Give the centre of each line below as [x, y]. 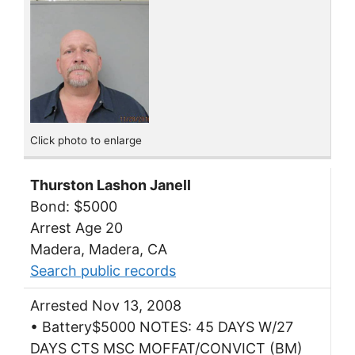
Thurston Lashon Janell [111, 185]
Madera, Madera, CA [99, 249]
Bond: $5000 [74, 206]
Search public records [103, 270]
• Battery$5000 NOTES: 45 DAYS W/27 [162, 326]
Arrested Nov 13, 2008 [106, 305]
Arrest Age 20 [76, 227]
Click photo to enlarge [86, 141]
